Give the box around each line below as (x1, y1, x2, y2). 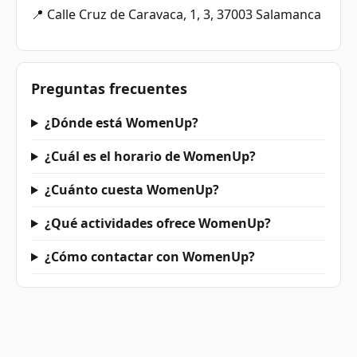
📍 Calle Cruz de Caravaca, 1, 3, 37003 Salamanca (31, 6, 321, 24)
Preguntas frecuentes (31, 79, 187, 99)
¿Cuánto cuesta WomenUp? (44, 180, 219, 198)
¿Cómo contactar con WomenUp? (44, 247, 255, 265)
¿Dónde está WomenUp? (44, 113, 198, 131)
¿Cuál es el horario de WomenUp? (44, 147, 256, 165)
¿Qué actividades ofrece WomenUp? (44, 214, 271, 232)
